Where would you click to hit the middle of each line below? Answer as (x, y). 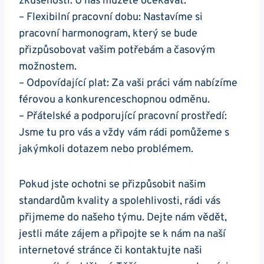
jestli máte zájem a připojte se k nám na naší (122, 234)
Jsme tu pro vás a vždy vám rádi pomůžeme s (124, 133)
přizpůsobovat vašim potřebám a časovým (117, 50)
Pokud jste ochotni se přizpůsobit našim (112, 184)
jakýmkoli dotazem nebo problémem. (106, 149)
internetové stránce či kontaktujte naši (110, 250)
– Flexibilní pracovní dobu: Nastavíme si (111, 17)
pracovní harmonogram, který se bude (108, 34)
